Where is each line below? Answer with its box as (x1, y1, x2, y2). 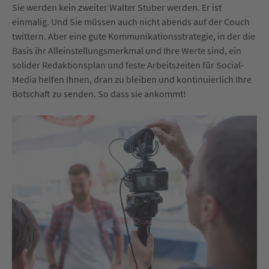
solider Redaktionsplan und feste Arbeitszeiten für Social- (12, 59, 244, 71)
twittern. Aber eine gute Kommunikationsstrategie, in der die (12, 30, 255, 43)
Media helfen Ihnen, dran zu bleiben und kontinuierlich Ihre (12, 73, 252, 86)
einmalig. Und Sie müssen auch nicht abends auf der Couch (12, 16, 250, 28)
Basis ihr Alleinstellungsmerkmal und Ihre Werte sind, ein (12, 44, 241, 57)
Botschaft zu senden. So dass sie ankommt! (12, 88, 186, 100)
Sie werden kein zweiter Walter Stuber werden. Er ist (12, 1, 222, 14)
